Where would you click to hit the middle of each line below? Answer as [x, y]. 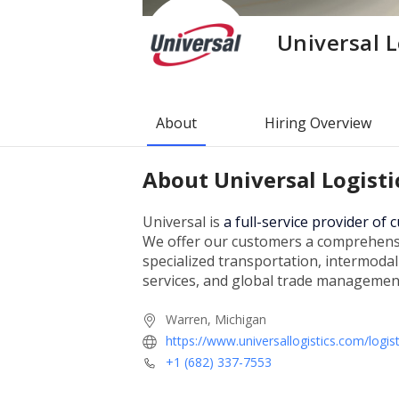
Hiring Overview [318, 122]
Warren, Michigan [216, 319]
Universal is [183, 222]
